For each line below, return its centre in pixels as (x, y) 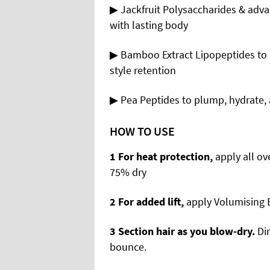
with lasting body (149, 25)
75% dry (128, 172)
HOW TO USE (142, 131)
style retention (143, 70)
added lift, (161, 201)
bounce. (128, 246)
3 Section (132, 231)
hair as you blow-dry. (207, 231)
